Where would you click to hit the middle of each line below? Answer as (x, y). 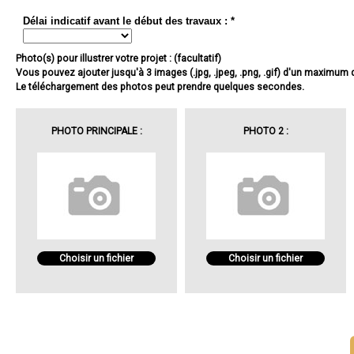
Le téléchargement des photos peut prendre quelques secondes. (160, 87)
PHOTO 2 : (265, 132)
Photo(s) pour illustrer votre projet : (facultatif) (119, 59)
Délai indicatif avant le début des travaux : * (129, 21)
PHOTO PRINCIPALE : (96, 132)
